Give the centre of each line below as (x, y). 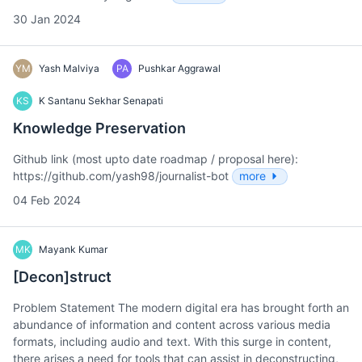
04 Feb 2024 (47, 200)
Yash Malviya (69, 69)
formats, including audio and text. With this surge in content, (172, 342)
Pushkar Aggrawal (179, 69)
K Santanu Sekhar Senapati (101, 101)
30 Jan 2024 (47, 19)
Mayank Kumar (73, 250)
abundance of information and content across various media (172, 325)
